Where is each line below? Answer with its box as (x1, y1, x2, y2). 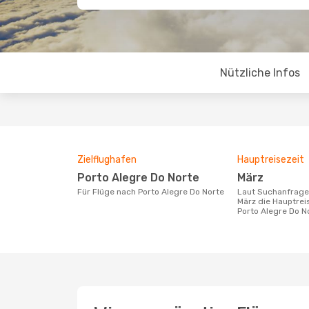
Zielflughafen (77, 154, 137, 166)
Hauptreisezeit (237, 154, 304, 166)
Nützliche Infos (219, 66, 300, 79)
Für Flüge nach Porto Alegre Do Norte (82, 187, 224, 197)
